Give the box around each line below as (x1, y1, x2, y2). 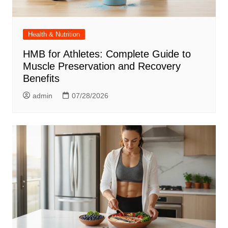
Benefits (22, 72, 60, 84)
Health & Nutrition (27, 30, 80, 38)
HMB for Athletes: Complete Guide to (22, 48, 191, 60)
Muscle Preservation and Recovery (22, 60, 181, 72)
